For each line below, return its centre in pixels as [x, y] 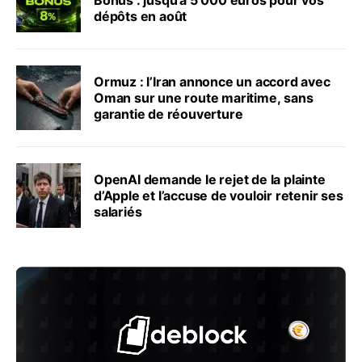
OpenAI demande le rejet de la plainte [210, 180]
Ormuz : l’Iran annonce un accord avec [212, 82]
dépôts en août [141, 17]
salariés [118, 212]
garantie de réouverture [168, 114]
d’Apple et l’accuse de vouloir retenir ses [219, 196]
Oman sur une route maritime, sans [204, 98]
